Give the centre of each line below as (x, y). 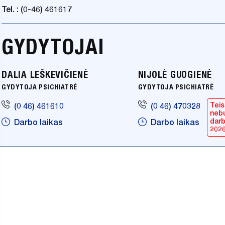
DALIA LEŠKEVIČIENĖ (45, 74)
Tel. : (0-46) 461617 (37, 10)
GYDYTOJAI (53, 46)
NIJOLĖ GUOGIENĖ (175, 74)
